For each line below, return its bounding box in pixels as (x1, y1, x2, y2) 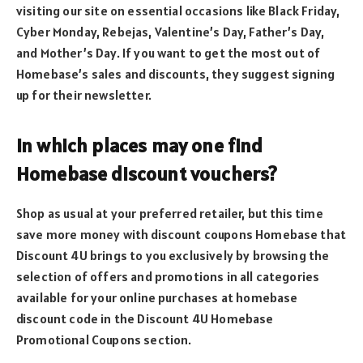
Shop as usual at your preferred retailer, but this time (16, 204, 323, 221)
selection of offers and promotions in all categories (16, 267, 320, 284)
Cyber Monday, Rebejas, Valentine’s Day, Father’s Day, (16, 23, 325, 40)
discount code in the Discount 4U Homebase (16, 310, 274, 327)
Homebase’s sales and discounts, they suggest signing (16, 65, 335, 82)
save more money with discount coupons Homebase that (16, 225, 347, 242)
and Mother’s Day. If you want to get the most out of (16, 44, 321, 61)
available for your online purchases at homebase (16, 288, 298, 305)
